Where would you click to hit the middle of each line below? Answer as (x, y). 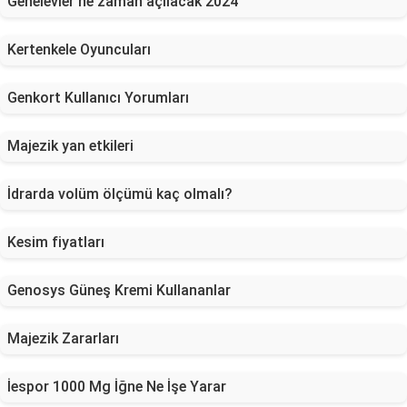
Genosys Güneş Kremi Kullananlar (119, 290)
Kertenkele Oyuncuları (79, 50)
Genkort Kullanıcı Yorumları (98, 98)
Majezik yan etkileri (70, 146)
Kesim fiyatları (56, 242)
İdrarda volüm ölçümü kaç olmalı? (120, 194)
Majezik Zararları (63, 338)
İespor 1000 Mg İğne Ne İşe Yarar (117, 387)
